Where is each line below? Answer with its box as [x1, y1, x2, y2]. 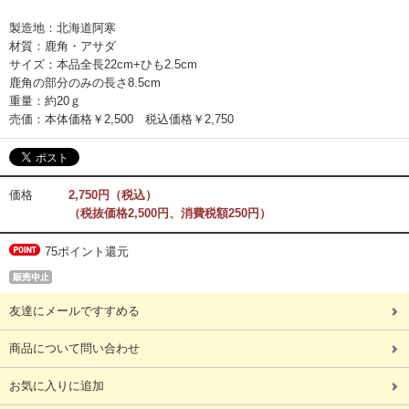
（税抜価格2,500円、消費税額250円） [68, 206, 271, 220]
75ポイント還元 [45, 245, 129, 258]
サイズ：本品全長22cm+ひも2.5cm [9, 58, 197, 71]
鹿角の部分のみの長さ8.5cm [9, 76, 161, 89]
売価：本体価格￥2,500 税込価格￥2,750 [9, 112, 234, 126]
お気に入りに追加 [9, 379, 104, 393]
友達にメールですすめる [9, 304, 140, 318]
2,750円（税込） [68, 188, 157, 202]
